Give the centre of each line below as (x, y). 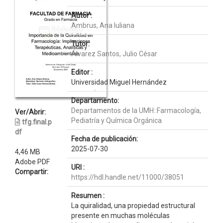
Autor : (81, 15)
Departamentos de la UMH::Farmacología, (136, 111)
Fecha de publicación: (104, 139)
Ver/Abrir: (30, 112)
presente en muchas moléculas (120, 216)
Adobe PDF (32, 162)
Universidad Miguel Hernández (119, 82)
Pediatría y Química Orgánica (116, 120)
